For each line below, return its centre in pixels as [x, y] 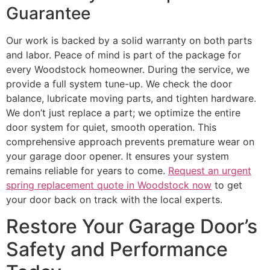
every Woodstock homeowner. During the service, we [128, 69]
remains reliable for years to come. [87, 170]
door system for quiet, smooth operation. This [111, 127]
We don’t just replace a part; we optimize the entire [123, 112]
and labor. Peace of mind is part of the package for [124, 55]
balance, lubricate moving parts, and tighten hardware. [131, 98]
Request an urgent [210, 170]
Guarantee [48, 13]
